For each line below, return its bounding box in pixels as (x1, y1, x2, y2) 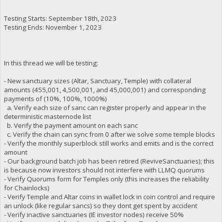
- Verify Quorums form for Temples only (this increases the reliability (3, 174, 209, 183)
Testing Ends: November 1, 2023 (3, 22, 102, 32)
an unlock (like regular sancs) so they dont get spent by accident (3, 201, 197, 210)
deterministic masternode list (3, 111, 91, 121)
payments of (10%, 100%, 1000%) (3, 94, 107, 103)
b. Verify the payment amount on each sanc (3, 120, 138, 130)
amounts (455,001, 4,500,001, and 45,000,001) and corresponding (3, 85, 206, 94)
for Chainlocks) (3, 183, 50, 192)
